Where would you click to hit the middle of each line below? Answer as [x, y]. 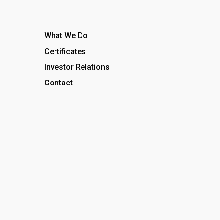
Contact [58, 83]
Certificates [65, 52]
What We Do [66, 36]
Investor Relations [77, 67]
